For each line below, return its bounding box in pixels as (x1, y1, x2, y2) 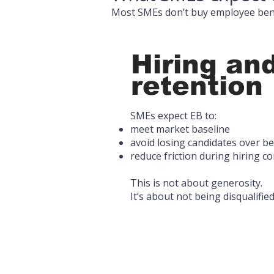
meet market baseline (130, 122, 230, 136)
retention (131, 71, 263, 100)
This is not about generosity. (130, 176, 262, 190)
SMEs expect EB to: (130, 109, 217, 122)
